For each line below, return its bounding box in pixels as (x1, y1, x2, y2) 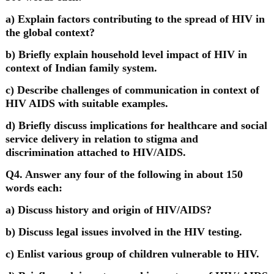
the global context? (5, 26, 95, 39)
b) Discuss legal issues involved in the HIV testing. (5, 226, 242, 238)
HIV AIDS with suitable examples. (5, 97, 168, 109)
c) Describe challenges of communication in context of (5, 84, 259, 96)
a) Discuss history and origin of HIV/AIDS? (5, 204, 212, 216)
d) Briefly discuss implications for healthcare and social (5, 119, 267, 131)
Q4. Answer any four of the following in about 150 (5, 168, 243, 180)
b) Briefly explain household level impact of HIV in (5, 48, 247, 61)
